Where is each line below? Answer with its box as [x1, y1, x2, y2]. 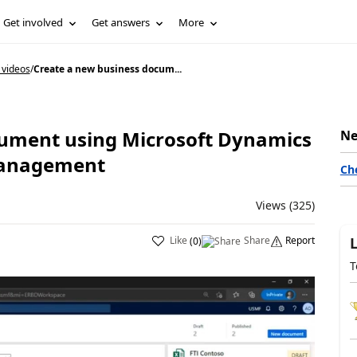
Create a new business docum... [33, 62, 182, 76]
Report [284, 233, 315, 247]
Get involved [3, 15, 64, 29]
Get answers [92, 15, 151, 29]
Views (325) [255, 198, 315, 213]
